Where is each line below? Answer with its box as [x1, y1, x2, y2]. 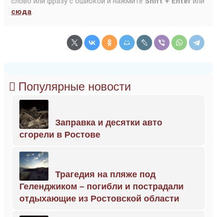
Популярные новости [18, 80, 131, 93]
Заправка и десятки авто [55, 118, 162, 127]
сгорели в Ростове [19, 130, 100, 139]
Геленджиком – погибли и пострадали [19, 182, 184, 191]
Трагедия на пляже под [55, 170, 155, 179]
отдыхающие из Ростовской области [19, 194, 179, 203]
